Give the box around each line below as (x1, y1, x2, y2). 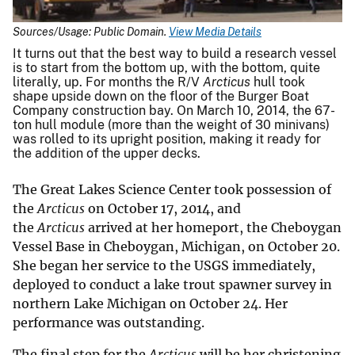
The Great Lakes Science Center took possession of (13, 181, 331, 198)
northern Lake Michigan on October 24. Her (13, 296, 288, 312)
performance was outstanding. (13, 315, 204, 331)
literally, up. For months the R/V (13, 74, 203, 90)
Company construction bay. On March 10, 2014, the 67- (13, 103, 335, 119)
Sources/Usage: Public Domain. (13, 25, 169, 39)
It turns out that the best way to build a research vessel (13, 46, 337, 62)
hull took (250, 74, 305, 90)
